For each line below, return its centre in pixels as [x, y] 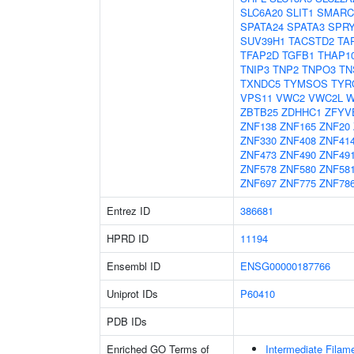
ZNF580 [298, 169]
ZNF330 [258, 140]
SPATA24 [262, 26]
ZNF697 [258, 183]
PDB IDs [127, 321]
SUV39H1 [263, 41]
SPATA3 [306, 26]
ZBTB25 [259, 112]
